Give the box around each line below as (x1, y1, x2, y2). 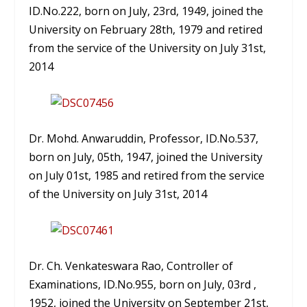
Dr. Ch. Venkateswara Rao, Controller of (29, 258, 234, 274)
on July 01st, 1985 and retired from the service (29, 168, 265, 184)
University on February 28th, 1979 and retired (29, 22, 263, 37)
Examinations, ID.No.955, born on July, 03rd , (29, 277, 257, 293)
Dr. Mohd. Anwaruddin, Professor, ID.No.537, (29, 131, 259, 147)
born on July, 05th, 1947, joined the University (29, 149, 263, 165)
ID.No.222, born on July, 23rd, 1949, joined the (29, 3, 264, 19)
